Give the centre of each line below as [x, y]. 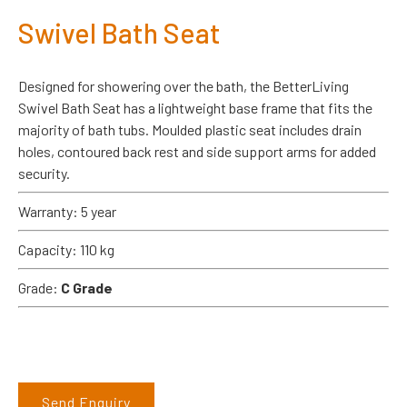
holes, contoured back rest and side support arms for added [197, 151]
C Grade [87, 287]
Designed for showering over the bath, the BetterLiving [184, 85]
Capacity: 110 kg [66, 249]
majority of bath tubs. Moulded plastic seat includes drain [190, 129]
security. [44, 173]
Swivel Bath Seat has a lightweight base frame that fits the [195, 107]
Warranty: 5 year [67, 211]
